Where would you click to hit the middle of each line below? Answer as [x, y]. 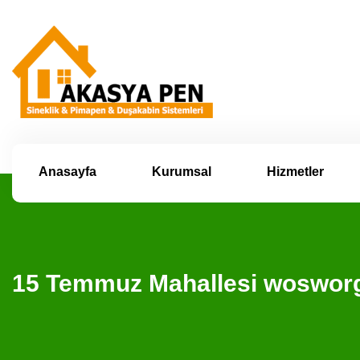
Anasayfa [67, 172]
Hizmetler [295, 172]
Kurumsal [181, 172]
